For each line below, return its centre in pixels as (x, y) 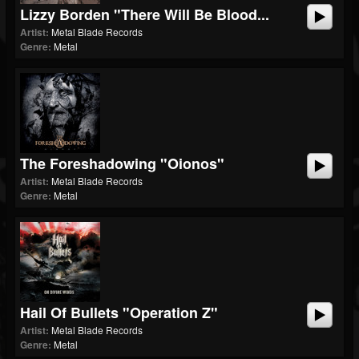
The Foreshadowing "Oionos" (122, 163)
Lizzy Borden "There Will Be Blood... (145, 14)
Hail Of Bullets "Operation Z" (119, 313)
